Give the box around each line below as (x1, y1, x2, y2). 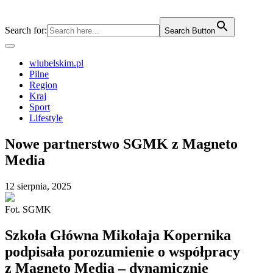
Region (29, 80, 57, 90)
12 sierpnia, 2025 (5, 180, 71, 191)
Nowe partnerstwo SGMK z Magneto (5, 135, 238, 152)
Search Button (165, 26, 215, 35)
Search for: (5, 25, 47, 35)
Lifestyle (29, 113, 63, 123)
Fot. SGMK (5, 204, 51, 214)
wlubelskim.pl (29, 58, 83, 68)
